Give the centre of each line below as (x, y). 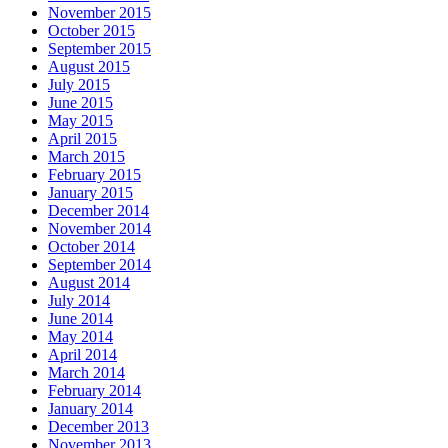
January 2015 (90, 193)
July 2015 (79, 85)
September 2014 (99, 265)
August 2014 (89, 283)
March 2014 (86, 373)
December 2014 (98, 211)
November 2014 (99, 229)
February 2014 (94, 391)
